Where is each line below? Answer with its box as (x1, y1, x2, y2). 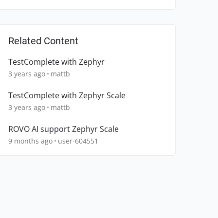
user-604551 (58, 136, 98, 146)
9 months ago (8, 136, 53, 146)
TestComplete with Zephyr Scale (8, 90, 126, 101)
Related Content (8, 35, 78, 47)
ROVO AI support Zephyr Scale (8, 124, 119, 135)
